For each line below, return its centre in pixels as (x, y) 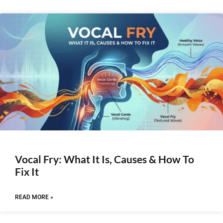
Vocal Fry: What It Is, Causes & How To (105, 159)
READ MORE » (34, 197)
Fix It (27, 171)
